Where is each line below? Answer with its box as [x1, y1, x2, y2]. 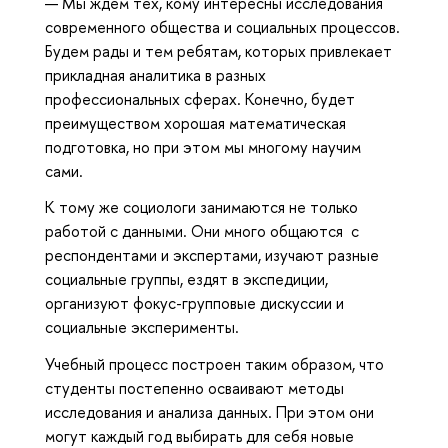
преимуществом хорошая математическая [45, 111, 346, 134]
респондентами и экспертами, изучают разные [45, 244, 379, 267]
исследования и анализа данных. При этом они [45, 401, 374, 424]
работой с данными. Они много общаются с [45, 220, 359, 243]
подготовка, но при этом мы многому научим [45, 135, 361, 158]
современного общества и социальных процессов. [45, 15, 400, 38]
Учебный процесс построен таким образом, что [45, 353, 384, 376]
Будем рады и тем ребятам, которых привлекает [45, 39, 392, 62]
